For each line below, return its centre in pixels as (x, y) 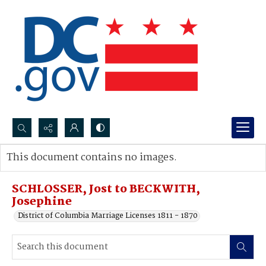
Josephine (42, 202)
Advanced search (49, 170)
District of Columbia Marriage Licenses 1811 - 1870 (108, 216)
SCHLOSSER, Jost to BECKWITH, (106, 189)
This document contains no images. (92, 158)
